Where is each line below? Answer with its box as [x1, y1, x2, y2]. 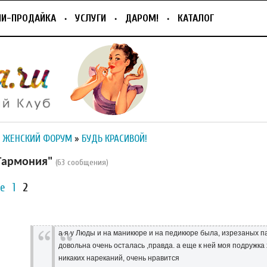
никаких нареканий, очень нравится [58, 254, 180, 262]
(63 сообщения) [55, 157, 108, 167]
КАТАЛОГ [178, 13, 214, 24]
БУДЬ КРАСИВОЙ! [82, 133, 147, 145]
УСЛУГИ [75, 13, 106, 24]
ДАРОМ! [125, 13, 159, 24]
